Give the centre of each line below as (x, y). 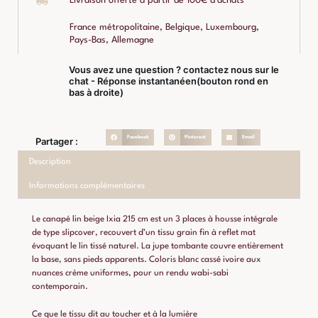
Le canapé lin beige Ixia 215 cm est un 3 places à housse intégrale (155, 219)
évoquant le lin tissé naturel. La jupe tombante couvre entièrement (158, 246)
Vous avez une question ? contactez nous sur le (174, 69)
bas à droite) (96, 92)
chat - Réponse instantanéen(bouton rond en (168, 81)
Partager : (57, 141)
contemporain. (60, 286)
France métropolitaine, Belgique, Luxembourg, (164, 27)
